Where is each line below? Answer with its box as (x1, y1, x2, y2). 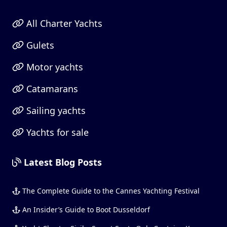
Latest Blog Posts (21, 156, 102, 168)
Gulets (23, 39, 54, 51)
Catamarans (23, 82, 78, 95)
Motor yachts (23, 60, 83, 73)
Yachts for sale (23, 126, 89, 138)
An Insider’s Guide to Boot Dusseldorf (20, 204, 150, 214)
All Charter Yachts (23, 17, 102, 29)
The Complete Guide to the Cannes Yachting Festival (20, 185, 200, 196)
